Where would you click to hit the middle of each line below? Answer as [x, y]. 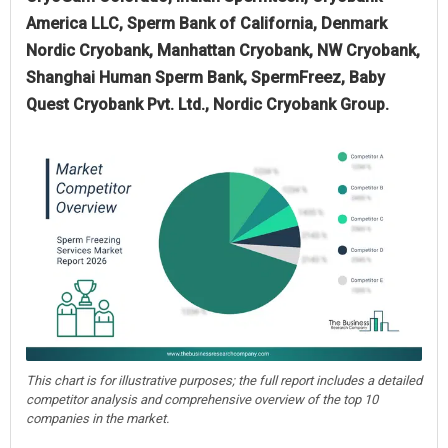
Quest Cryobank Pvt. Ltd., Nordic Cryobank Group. [207, 104]
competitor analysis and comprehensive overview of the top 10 [202, 399]
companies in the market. [97, 418]
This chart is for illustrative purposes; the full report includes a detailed [224, 380]
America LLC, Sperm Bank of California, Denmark [206, 23]
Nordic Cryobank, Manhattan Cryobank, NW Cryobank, [223, 50]
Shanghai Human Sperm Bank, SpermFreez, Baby [205, 77]
